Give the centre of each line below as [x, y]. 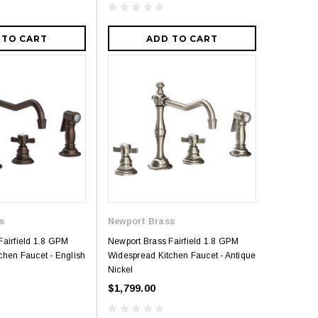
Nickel [121, 270]
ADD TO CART [182, 39]
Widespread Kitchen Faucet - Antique [182, 256]
